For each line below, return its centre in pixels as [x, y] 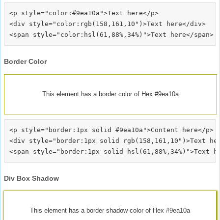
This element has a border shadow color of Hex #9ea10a [110, 210]
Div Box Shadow [31, 178]
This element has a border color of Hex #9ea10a [110, 94]
